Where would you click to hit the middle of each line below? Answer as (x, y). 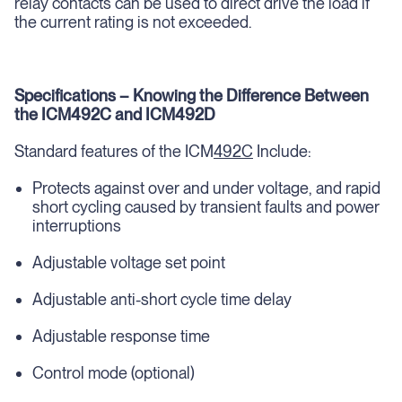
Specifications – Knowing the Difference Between (192, 96)
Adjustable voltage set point (129, 262)
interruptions (77, 226)
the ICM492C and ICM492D (115, 114)
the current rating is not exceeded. (133, 22)
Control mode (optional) (114, 373)
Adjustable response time (121, 336)
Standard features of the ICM (114, 151)
